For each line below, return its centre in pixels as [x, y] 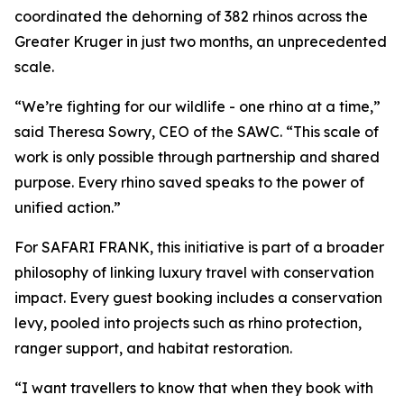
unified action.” [68, 208]
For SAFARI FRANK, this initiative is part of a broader [199, 248]
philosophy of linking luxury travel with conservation [194, 273]
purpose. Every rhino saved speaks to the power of [189, 183]
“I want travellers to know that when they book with [194, 388]
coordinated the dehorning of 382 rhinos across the [191, 17]
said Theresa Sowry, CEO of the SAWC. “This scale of [197, 132]
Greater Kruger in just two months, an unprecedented [201, 42]
